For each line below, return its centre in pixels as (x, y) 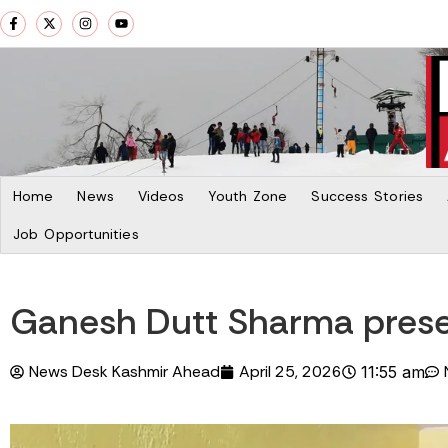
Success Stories (367, 195)
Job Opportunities (76, 233)
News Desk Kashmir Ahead (124, 371)
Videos (161, 195)
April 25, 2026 (290, 371)
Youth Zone (248, 195)
